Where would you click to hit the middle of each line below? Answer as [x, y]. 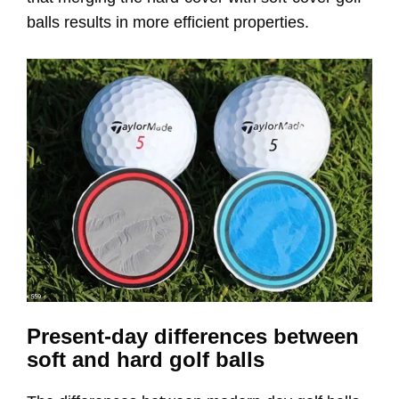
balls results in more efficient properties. [168, 23]
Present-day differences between [193, 337]
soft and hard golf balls [146, 360]
